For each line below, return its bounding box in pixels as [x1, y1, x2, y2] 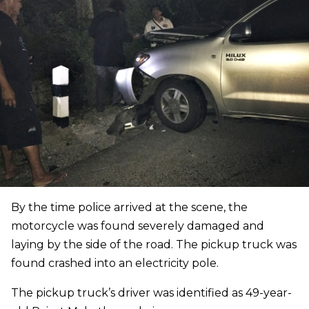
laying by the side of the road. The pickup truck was [11, 238, 297, 252]
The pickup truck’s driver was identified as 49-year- [11, 286, 292, 300]
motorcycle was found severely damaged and [11, 219, 264, 233]
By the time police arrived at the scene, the [11, 201, 248, 215]
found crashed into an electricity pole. [11, 257, 219, 270]
